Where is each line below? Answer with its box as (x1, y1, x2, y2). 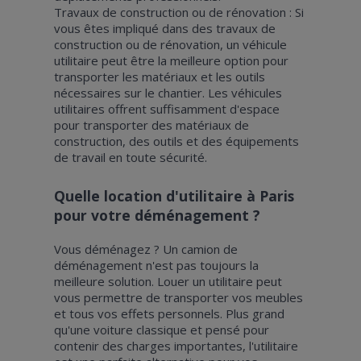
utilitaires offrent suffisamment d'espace (53, 100, 280, 117)
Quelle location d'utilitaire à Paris (53, 185, 294, 205)
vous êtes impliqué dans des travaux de (53, 19, 276, 36)
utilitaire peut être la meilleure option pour (53, 52, 288, 68)
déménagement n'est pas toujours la (53, 256, 259, 273)
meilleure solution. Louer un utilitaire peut (53, 272, 282, 289)
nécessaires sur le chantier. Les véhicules (53, 84, 282, 101)
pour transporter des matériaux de (53, 116, 249, 133)
